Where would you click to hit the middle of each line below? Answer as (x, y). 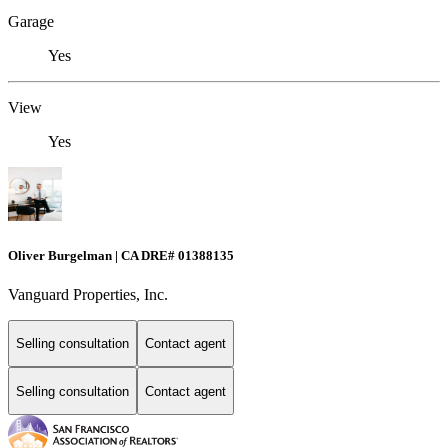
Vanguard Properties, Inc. (88, 294)
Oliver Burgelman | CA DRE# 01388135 (121, 255)
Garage (31, 22)
